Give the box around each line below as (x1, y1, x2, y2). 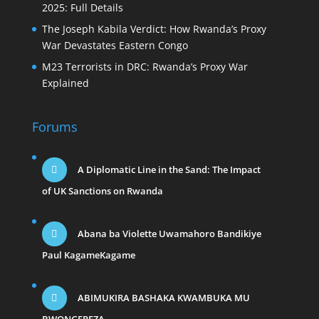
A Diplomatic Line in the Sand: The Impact (75, 163, 261, 177)
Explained (41, 76, 89, 90)
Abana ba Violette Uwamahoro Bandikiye (75, 227, 261, 241)
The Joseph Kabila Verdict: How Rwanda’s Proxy (41, 22, 266, 36)
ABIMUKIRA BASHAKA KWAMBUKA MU (75, 291, 250, 305)
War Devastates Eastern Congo (41, 38, 188, 53)
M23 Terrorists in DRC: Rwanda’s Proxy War (41, 60, 248, 74)
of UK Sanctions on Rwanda (41, 184, 163, 198)
